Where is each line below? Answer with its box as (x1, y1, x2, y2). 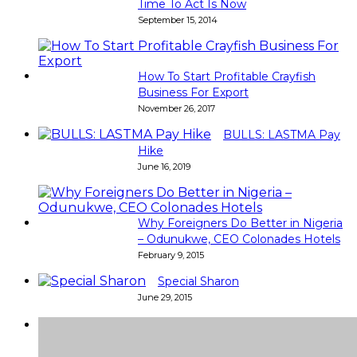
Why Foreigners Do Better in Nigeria (138, 216, 343, 231)
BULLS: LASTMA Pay (223, 127, 340, 143)
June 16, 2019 (138, 161, 190, 173)
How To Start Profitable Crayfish (138, 69, 316, 84)
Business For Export (138, 85, 249, 100)
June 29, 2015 (138, 292, 192, 304)
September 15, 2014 (138, 14, 218, 26)
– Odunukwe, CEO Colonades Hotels (138, 232, 340, 247)
